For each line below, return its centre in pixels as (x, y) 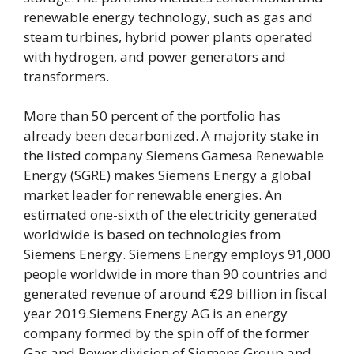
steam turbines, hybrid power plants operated (168, 36)
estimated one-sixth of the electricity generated (171, 215)
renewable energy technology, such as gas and (168, 17)
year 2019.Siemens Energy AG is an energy (156, 313)
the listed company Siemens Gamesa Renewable (174, 155)
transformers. (66, 76)
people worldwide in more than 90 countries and (176, 274)
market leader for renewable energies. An (153, 195)
